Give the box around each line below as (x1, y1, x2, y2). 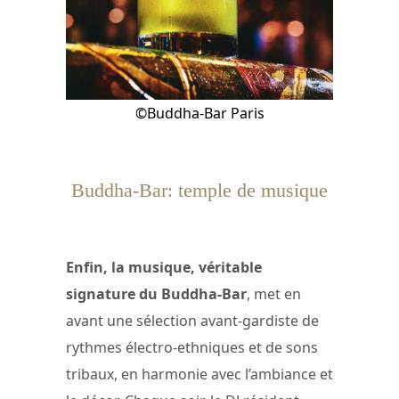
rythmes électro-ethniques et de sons (66, 338, 318, 358)
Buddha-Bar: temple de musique (71, 178, 328, 201)
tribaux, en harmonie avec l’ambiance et (66, 364, 333, 385)
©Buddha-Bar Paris (134, 103, 265, 124)
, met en (247, 284, 301, 305)
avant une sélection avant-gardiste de (66, 311, 319, 331)
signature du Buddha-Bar (66, 284, 247, 305)
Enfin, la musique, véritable (66, 257, 262, 278)
